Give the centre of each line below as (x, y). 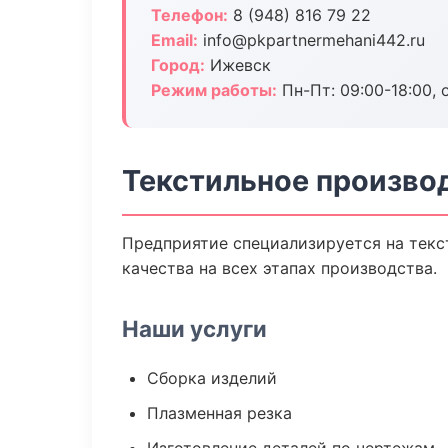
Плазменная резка (219, 413)
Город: (178, 65)
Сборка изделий (212, 378)
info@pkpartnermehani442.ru (311, 40)
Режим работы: (214, 90)
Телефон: (189, 15)
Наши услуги (194, 328)
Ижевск (238, 65)
